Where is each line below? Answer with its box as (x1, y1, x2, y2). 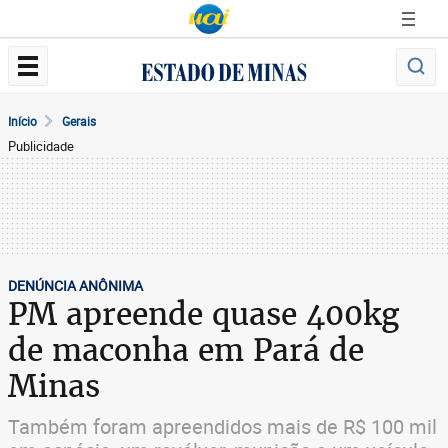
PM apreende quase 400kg (8, 294, 399, 334)
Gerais (62, 113, 96, 129)
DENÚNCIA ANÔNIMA (8, 276, 143, 295)
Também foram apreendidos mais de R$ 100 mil (8, 413, 437, 440)
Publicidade (8, 137, 74, 155)
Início (8, 113, 37, 129)
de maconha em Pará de (8, 330, 364, 370)
